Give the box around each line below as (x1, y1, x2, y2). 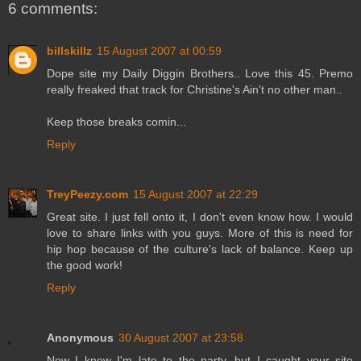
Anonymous (47, 330, 114, 344)
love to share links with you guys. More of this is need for (47, 226, 353, 239)
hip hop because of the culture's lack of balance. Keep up (47, 242, 353, 255)
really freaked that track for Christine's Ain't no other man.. (47, 82, 342, 96)
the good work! (47, 258, 122, 272)
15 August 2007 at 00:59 (97, 44, 222, 57)
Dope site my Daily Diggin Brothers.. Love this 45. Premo (47, 66, 353, 80)
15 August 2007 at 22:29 (133, 187, 258, 201)
